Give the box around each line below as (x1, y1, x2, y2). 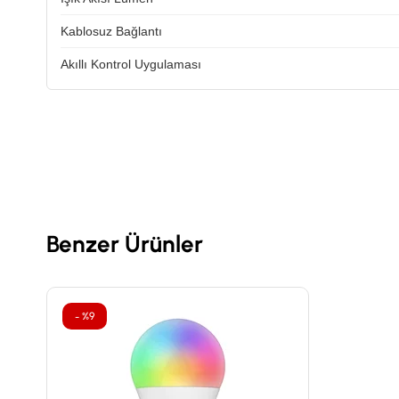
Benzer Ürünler (46, 230, 203, 258)
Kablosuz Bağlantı (61, 24, 162, 38)
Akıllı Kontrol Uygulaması (61, 57, 201, 71)
